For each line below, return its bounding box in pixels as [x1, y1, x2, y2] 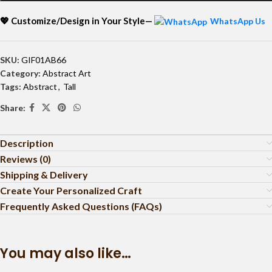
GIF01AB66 [21, 55, 66, 66]
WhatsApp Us [210, 16, 265, 26]
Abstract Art [42, 68, 91, 79]
